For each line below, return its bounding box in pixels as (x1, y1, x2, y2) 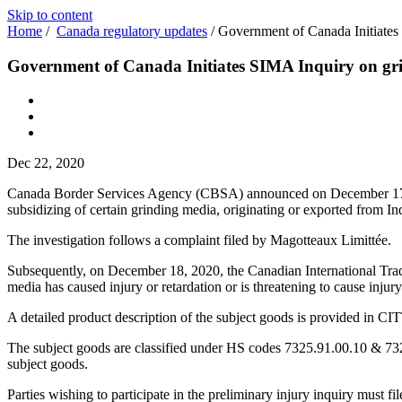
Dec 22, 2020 (7, 155, 84, 171)
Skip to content (7, 7, 92, 22)
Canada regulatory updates (57, 23, 207, 39)
